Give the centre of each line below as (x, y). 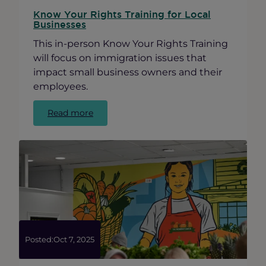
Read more (70, 113)
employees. (61, 86)
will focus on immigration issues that (120, 58)
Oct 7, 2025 (74, 240)
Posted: (39, 240)
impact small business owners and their (128, 72)
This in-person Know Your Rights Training (131, 44)
